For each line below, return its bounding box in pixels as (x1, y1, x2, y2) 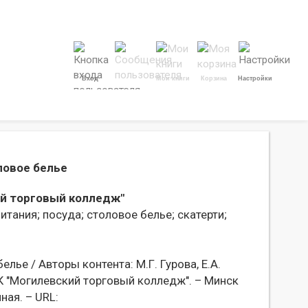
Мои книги (155, 75, 190, 82)
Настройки (238, 75, 272, 82)
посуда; (40, 208, 84, 221)
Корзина (201, 75, 227, 82)
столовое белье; (84, 208, 175, 221)
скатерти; (175, 208, 227, 221)
